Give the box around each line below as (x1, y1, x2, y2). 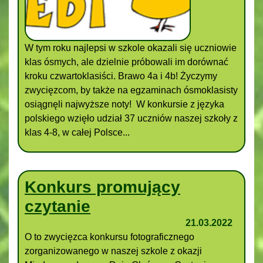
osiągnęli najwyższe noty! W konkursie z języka (25, 99, 224, 109)
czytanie (25, 197, 90, 215)
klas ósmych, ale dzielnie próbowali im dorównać (25, 56, 228, 67)
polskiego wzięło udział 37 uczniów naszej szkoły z (25, 113, 238, 123)
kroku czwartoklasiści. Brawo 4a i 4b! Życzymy (25, 70, 217, 81)
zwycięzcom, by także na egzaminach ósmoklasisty (25, 85, 238, 95)
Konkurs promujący (25, 177, 180, 196)
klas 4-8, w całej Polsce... (25, 127, 130, 137)
